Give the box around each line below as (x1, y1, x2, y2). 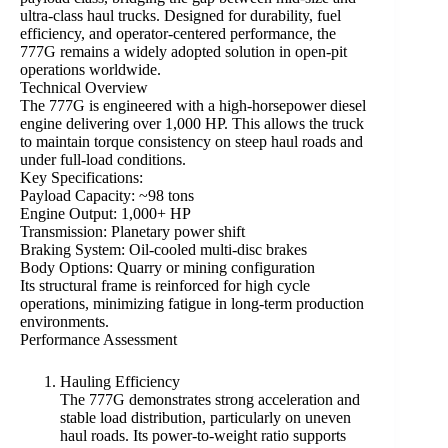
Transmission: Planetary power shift (20, 223, 245, 241)
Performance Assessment (20, 331, 177, 349)
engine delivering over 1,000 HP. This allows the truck (20, 115, 364, 133)
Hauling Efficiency (60, 373, 180, 391)
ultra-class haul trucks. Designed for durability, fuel (20, 7, 341, 25)
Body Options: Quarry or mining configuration (20, 259, 315, 277)
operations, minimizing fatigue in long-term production (20, 295, 364, 313)
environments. (20, 313, 109, 331)
